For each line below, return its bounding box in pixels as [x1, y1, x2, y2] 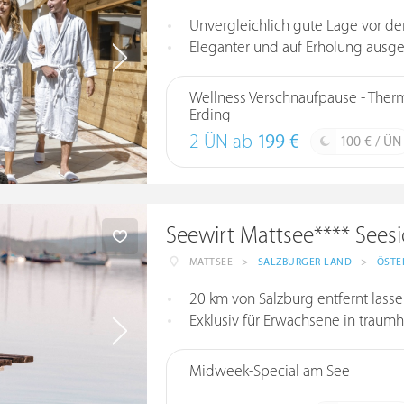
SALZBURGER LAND [257, 256, 353, 268]
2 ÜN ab [188, 132, 257, 153]
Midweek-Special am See [188, 363, 350, 381]
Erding [188, 106, 231, 124]
